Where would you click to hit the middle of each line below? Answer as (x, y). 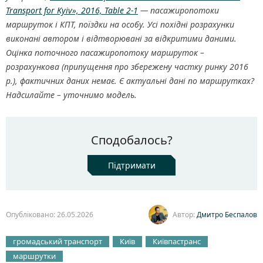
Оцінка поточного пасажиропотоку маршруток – (105, 53)
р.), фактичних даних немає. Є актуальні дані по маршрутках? (130, 81)
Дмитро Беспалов (227, 214)
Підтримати (131, 166)
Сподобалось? (131, 140)
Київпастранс (177, 242)
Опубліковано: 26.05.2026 (50, 214)
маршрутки (34, 256)
